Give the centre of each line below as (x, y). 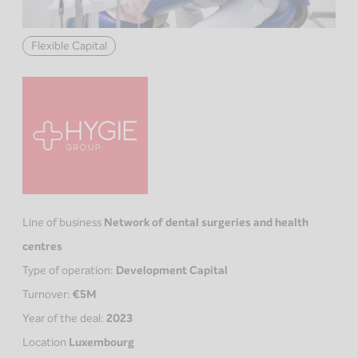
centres (42, 247)
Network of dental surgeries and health (206, 223)
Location (44, 343)
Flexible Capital (69, 46)
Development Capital (172, 271)
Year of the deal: (64, 319)
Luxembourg (101, 343)
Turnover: (48, 295)
